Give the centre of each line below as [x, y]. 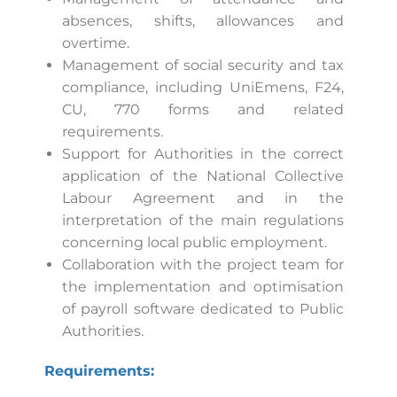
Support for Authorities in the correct [203, 153]
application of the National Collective [203, 175]
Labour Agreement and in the [203, 198]
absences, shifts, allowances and [203, 20]
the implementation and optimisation [203, 286]
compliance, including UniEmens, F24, [203, 87]
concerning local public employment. [195, 242]
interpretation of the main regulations [203, 220]
